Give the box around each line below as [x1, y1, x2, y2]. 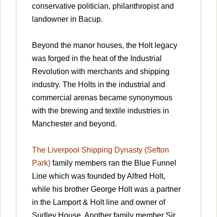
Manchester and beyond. [32, 119, 117, 128]
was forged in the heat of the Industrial [32, 54, 162, 62]
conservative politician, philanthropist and [32, 1, 174, 10]
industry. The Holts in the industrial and [32, 80, 165, 89]
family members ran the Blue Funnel [50, 158, 176, 167]
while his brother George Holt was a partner [32, 185, 181, 193]
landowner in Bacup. [32, 15, 103, 23]
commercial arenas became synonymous [32, 93, 172, 102]
